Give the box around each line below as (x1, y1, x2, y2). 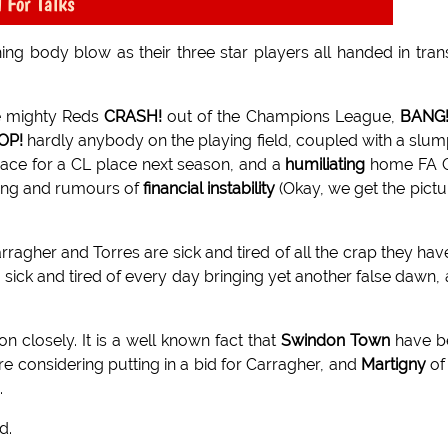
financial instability (143, 179, 276, 199)
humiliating (285, 155, 366, 175)
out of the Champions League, (162, 107, 400, 127)
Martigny (361, 355, 426, 375)
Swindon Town (280, 331, 390, 351)
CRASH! (104, 107, 163, 127)
